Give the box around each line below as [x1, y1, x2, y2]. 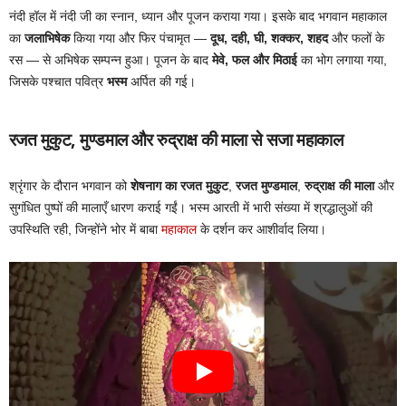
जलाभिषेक [24, 31, 70, 46]
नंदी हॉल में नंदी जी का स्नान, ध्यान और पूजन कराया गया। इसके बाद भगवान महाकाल [9, 9, 387, 24]
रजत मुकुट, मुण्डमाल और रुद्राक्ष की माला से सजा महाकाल [9, 128, 343, 151]
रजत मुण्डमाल [236, 179, 297, 194]
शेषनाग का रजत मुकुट [130, 179, 228, 194]
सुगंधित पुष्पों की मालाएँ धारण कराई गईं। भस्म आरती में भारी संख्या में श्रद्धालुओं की [9, 200, 372, 216]
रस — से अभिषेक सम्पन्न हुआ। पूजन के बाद [9, 53, 212, 68]
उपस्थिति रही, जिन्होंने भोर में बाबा [9, 222, 158, 237]
